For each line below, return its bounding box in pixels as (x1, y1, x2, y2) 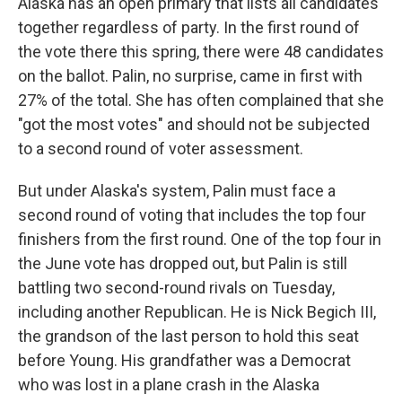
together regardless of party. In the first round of (18, 18, 360, 37)
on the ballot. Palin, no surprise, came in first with (18, 66, 363, 85)
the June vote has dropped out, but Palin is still (18, 254, 347, 273)
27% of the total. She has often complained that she (18, 91, 384, 109)
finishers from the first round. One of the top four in (18, 230, 381, 249)
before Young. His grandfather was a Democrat (18, 351, 351, 370)
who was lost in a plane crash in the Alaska (18, 375, 319, 394)
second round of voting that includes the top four (18, 205, 366, 224)
